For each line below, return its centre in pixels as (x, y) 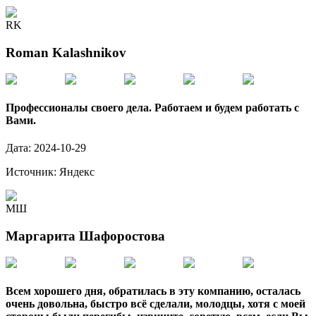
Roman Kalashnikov (66, 52)
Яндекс (77, 171)
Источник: (32, 171)
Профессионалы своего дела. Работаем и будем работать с (152, 107)
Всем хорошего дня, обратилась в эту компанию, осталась (153, 291)
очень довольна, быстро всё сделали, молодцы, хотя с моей (156, 303)
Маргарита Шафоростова (85, 236)
